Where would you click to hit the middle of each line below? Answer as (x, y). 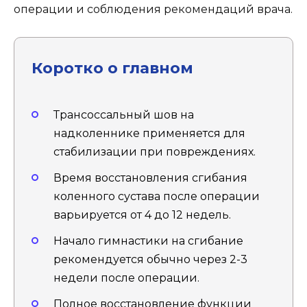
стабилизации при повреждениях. (155, 151)
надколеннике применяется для (149, 133)
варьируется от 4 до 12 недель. (142, 214)
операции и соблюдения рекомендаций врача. (153, 10)
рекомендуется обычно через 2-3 (150, 259)
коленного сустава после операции (157, 196)
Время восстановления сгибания (150, 177)
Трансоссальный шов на (124, 114)
